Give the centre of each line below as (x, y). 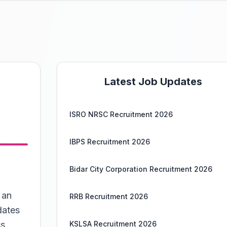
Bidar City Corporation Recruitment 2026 (141, 169)
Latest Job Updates (153, 82)
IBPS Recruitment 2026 (110, 142)
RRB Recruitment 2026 (109, 196)
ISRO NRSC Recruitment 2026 (121, 114)
